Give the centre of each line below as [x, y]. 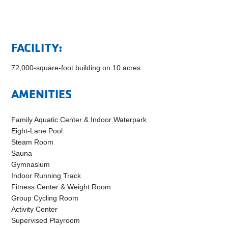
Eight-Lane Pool [37, 131]
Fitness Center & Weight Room [61, 187]
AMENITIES [42, 94]
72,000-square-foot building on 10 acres [76, 68]
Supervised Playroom [46, 221]
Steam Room [33, 142]
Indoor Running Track [46, 176]
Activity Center [35, 209]
